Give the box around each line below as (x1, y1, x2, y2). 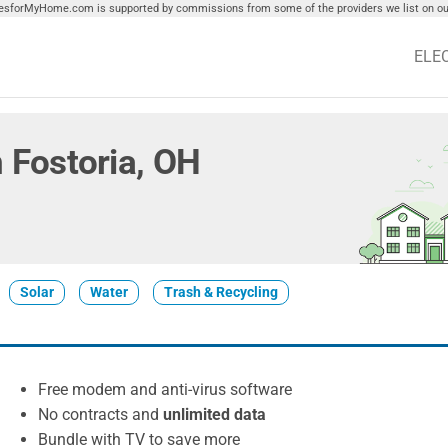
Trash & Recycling (163, 284, 278, 301)
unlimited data (163, 405, 267, 424)
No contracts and (38, 405, 164, 424)
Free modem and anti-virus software (38, 380, 293, 399)
